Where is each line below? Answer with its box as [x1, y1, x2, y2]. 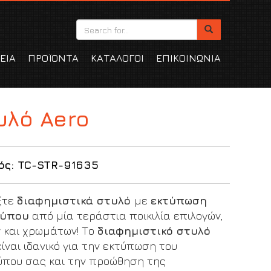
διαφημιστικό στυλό [97, 224, 211, 237]
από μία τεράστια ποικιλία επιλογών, [31, 209, 223, 222]
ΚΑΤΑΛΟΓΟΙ [91, 52, 145, 64]
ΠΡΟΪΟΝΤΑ [28, 52, 79, 64]
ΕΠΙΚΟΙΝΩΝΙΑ [156, 52, 221, 64]
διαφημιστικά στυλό [16, 194, 131, 207]
